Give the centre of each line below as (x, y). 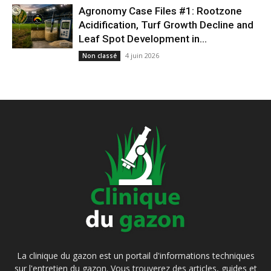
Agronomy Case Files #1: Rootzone (160, 11)
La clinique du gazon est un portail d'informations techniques (135, 256)
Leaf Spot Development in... (143, 39)
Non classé (100, 56)
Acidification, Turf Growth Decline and (166, 25)
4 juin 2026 (142, 55)
